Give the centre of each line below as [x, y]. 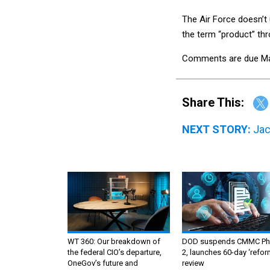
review [193, 263]
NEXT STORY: [216, 130]
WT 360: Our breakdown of [114, 242]
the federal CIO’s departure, [115, 253]
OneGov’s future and [103, 263]
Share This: [217, 102]
